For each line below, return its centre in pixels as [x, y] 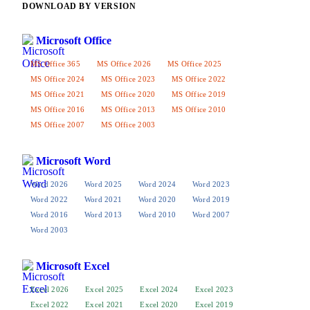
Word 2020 [157, 199]
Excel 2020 [159, 304]
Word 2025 [103, 184]
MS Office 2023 [128, 79]
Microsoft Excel [73, 266]
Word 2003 [49, 229]
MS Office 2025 [194, 63]
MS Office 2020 [128, 94]
